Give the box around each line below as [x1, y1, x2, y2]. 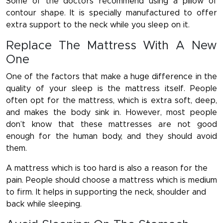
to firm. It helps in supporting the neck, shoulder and [6, 188, 206, 197]
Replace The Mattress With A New [6, 40, 217, 52]
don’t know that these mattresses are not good [6, 120, 217, 129]
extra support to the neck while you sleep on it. [6, 21, 190, 29]
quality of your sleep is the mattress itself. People [6, 85, 217, 93]
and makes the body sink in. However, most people [6, 109, 217, 117]
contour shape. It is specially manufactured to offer [6, 9, 217, 17]
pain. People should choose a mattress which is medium [6, 176, 217, 185]
